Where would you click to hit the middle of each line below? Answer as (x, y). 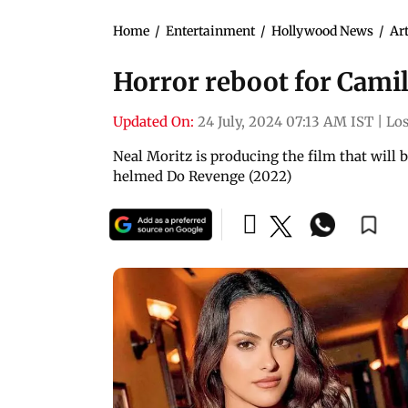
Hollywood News (322, 31)
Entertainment (210, 31)
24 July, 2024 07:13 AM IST (286, 121)
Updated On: (153, 121)
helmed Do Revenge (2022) (202, 176)
